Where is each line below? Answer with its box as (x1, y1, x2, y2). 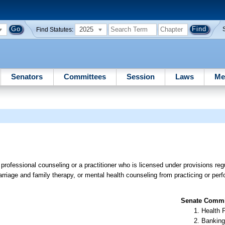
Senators (11, 72, 43, 81)
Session (126, 72, 155, 81)
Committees (63, 72, 106, 81)
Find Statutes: (36, 26, 74, 33)
